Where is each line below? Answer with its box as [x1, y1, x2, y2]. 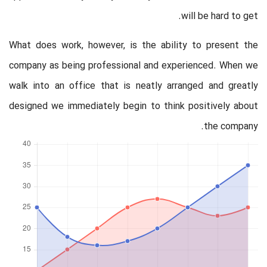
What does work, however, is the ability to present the [9, 39, 258, 52]
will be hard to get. [181, 10, 258, 23]
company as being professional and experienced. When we [9, 60, 258, 72]
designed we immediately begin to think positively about [9, 100, 258, 113]
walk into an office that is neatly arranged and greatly [9, 80, 258, 92]
